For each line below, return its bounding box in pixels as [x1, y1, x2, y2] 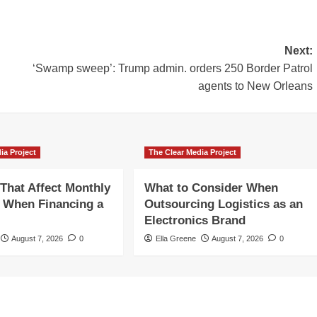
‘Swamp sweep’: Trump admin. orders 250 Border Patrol [32, 62, 313, 75]
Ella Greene [155, 234, 196, 243]
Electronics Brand [144, 214, 246, 228]
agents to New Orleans [197, 80, 313, 93]
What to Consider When [144, 181, 278, 195]
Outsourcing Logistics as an [144, 197, 303, 212]
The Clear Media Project [148, 148, 236, 157]
